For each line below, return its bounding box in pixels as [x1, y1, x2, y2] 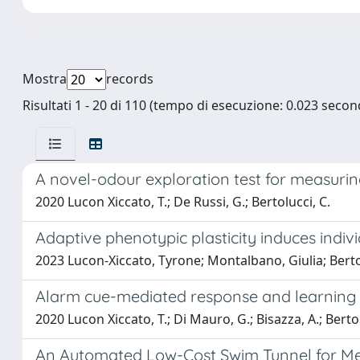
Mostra [22, 70, 67, 88]
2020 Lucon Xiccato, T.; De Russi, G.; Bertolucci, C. [35, 193, 330, 211]
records [106, 70, 153, 88]
